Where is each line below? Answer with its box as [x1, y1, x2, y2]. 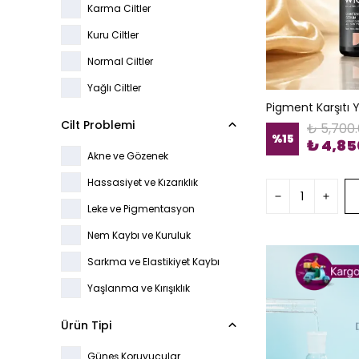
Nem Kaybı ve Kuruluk [87, 228, 191, 242]
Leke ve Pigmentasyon [87, 201, 195, 216]
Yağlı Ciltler [87, 80, 141, 95]
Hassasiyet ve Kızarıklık [87, 175, 198, 189]
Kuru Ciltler [87, 27, 139, 42]
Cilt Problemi [61, 117, 135, 133]
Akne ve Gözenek [87, 148, 168, 163]
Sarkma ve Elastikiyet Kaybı [87, 254, 220, 268]
